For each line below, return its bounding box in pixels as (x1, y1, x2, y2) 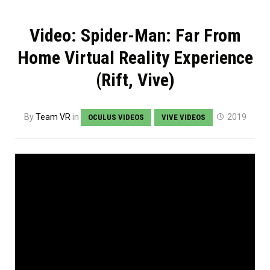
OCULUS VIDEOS (87, 113, 144, 122)
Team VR (35, 112, 71, 122)
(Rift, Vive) (95, 69, 175, 91)
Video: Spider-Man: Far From (29, 25, 241, 46)
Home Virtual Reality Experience (17, 47, 253, 69)
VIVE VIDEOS (161, 113, 206, 122)
